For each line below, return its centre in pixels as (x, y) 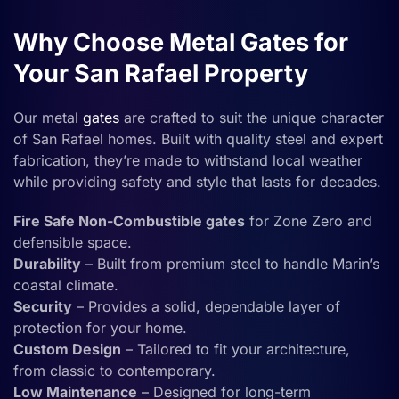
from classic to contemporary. (114, 370)
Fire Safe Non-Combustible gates (129, 220)
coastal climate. (66, 285)
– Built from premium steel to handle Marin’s (230, 263)
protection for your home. (100, 327)
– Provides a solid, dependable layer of (206, 306)
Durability (47, 263)
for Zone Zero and (309, 220)
